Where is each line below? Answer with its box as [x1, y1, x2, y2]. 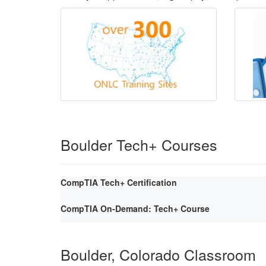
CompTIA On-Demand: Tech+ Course [61, 202, 210, 214]
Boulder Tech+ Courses [61, 133, 217, 155]
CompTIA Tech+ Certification [61, 176, 177, 188]
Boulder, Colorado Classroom [61, 243, 256, 265]
